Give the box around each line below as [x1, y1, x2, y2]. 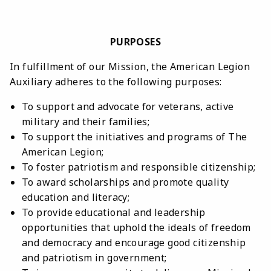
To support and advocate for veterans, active [22, 99, 234, 113]
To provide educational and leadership [22, 205, 206, 219]
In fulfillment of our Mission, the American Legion [10, 59, 250, 73]
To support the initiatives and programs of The [22, 129, 247, 143]
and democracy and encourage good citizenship [22, 235, 246, 249]
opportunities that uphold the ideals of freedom [22, 220, 251, 234]
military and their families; [22, 114, 150, 128]
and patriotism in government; [22, 250, 167, 264]
